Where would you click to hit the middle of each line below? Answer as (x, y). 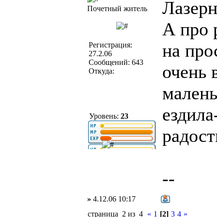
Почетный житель (117, 8)
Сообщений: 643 (116, 62)
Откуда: (101, 71)
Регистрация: (110, 45)
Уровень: (104, 116)
